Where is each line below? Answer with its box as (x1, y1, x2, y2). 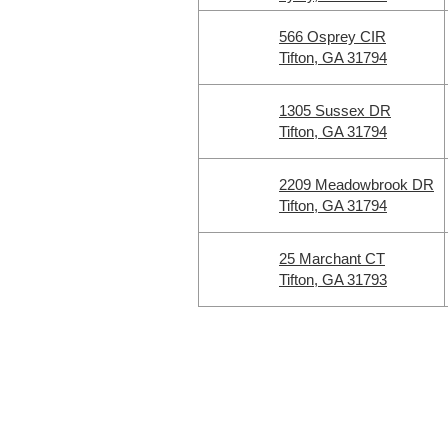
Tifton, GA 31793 (279, 271, 387, 288)
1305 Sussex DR (279, 102, 391, 119)
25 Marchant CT (279, 250, 385, 267)
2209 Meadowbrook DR (279, 176, 434, 193)
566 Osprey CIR (279, 28, 386, 45)
